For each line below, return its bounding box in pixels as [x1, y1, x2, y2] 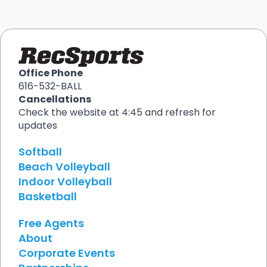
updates [18, 118, 57, 132]
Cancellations [18, 92, 91, 106]
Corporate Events [18, 245, 115, 260]
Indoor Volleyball [18, 173, 112, 189]
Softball [18, 144, 62, 159]
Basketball [18, 188, 77, 204]
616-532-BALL [18, 79, 82, 93]
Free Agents [18, 215, 84, 231]
